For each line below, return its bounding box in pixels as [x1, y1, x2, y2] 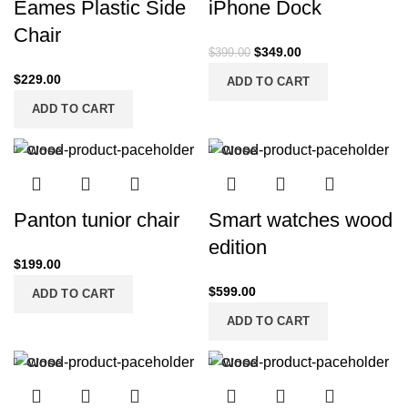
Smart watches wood [209, 209, 393, 232]
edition [209, 236, 267, 260]
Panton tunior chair [14, 209, 179, 232]
